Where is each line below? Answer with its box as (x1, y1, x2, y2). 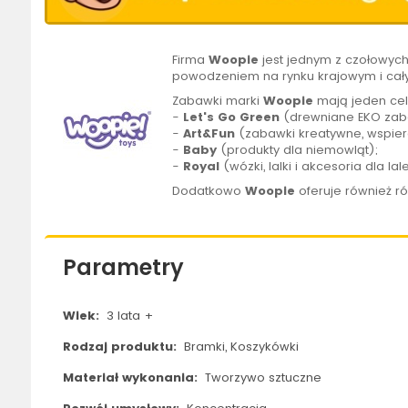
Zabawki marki (172, 92, 264, 110)
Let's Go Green (183, 108, 280, 127)
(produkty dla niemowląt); (220, 141, 379, 159)
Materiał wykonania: (62, 369, 201, 387)
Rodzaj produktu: (62, 338, 180, 356)
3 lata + (102, 307, 154, 325)
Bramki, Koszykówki (179, 338, 299, 356)
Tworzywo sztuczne (200, 369, 321, 387)
